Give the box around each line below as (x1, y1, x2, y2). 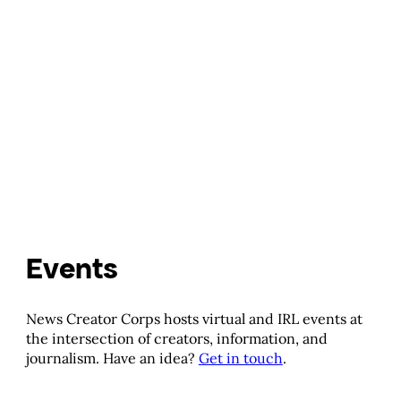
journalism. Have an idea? (25, 349, 199, 368)
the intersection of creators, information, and (25, 329, 328, 348)
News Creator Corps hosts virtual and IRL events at (25, 310, 363, 328)
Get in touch (198, 349, 283, 368)
